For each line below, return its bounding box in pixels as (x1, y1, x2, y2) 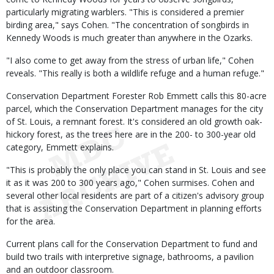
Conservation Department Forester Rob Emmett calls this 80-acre (6, 90, 267, 102)
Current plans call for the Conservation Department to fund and (6, 238, 257, 250)
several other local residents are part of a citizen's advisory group (6, 190, 264, 201)
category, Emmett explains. (6, 141, 114, 153)
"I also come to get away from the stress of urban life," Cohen (6, 54, 254, 66)
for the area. (6, 215, 55, 227)
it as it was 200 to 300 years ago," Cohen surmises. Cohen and (6, 177, 254, 188)
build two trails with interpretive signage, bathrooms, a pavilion (6, 251, 254, 262)
